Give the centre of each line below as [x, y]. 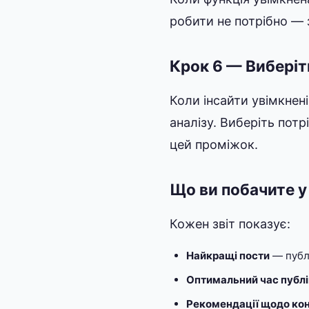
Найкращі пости [228, 255]
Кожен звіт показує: [230, 223]
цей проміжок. [214, 144]
